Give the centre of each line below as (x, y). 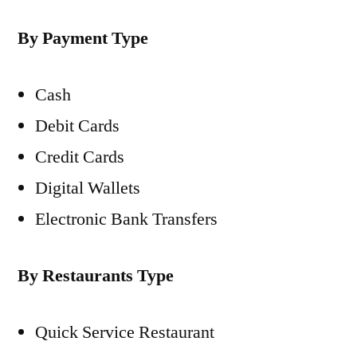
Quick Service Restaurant (125, 332)
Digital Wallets (88, 188)
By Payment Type (83, 38)
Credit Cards (80, 157)
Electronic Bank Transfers (126, 219)
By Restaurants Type (96, 276)
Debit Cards (77, 126)
